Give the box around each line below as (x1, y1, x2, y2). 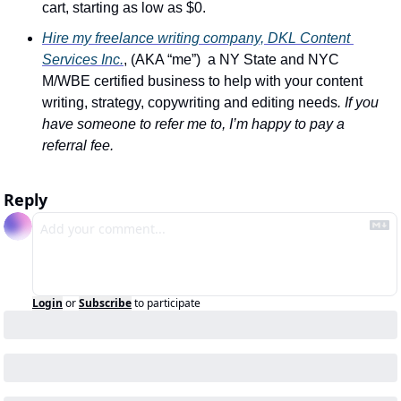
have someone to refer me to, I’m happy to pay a (42, 116, 345, 132)
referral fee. (42, 138, 114, 154)
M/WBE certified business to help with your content (42, 73, 363, 90)
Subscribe (79, 295, 132, 311)
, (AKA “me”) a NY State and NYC (124, 52, 339, 68)
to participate (134, 295, 200, 311)
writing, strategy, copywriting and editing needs (42, 95, 337, 111)
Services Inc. (42, 52, 124, 68)
